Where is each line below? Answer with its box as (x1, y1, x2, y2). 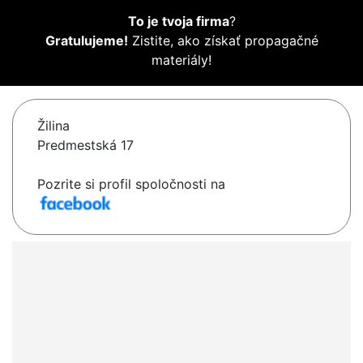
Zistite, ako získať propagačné (127, 32, 318, 49)
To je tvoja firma (127, 13, 229, 30)
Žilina (37, 117, 70, 135)
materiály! (152, 52, 211, 69)
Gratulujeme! (45, 32, 128, 49)
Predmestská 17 (37, 137, 134, 154)
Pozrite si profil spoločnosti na (37, 176, 225, 193)
